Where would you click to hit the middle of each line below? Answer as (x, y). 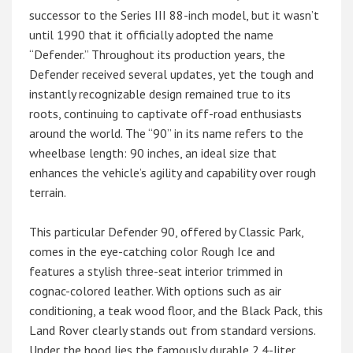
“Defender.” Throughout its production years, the (158, 55)
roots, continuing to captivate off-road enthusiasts (166, 114)
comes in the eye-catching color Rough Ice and (152, 252)
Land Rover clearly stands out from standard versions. (173, 331)
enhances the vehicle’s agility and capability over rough (173, 173)
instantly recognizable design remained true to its (160, 94)
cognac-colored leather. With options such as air (156, 291)
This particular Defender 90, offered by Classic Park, (167, 232)
